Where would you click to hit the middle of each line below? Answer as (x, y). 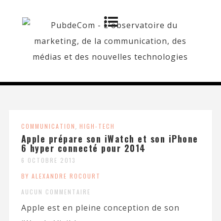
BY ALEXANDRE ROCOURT (61, 176)
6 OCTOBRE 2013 (48, 160)
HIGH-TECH (97, 126)
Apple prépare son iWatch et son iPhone (110, 139)
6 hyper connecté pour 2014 (83, 148)
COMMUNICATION (48, 126)
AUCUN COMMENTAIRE (56, 192)
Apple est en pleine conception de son (100, 208)
